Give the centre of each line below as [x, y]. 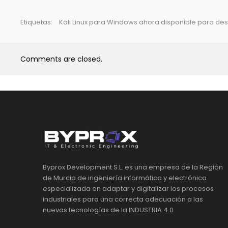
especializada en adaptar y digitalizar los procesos [128, 188]
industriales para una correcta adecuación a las [123, 199]
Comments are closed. [61, 59]
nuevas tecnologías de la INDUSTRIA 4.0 [108, 210]
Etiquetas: [37, 22]
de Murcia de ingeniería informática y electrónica [125, 178]
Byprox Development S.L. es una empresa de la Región [133, 167]
